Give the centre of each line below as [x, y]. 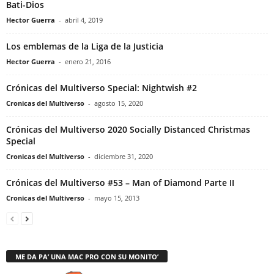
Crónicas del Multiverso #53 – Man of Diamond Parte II [120, 182]
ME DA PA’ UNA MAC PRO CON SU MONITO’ [87, 256]
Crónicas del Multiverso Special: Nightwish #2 [102, 87]
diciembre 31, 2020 [124, 156]
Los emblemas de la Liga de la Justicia [85, 46]
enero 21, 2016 [88, 61]
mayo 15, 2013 [117, 198]
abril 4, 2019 [84, 20]
